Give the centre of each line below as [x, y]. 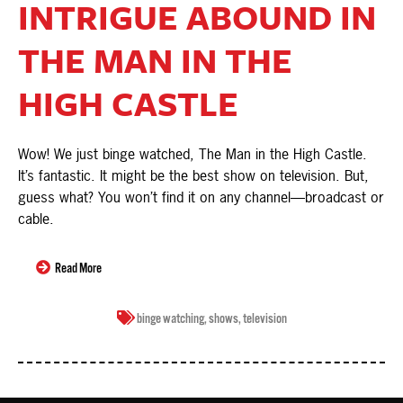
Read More [78, 269]
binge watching [170, 319]
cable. [36, 219]
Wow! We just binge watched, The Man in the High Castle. [193, 154]
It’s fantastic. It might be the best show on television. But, [193, 176]
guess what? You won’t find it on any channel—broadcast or [201, 197]
